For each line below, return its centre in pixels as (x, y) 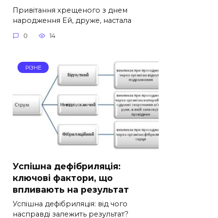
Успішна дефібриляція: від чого (70, 204)
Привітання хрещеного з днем (70, 10)
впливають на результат (71, 189)
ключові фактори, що (63, 178)
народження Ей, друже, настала (72, 20)
